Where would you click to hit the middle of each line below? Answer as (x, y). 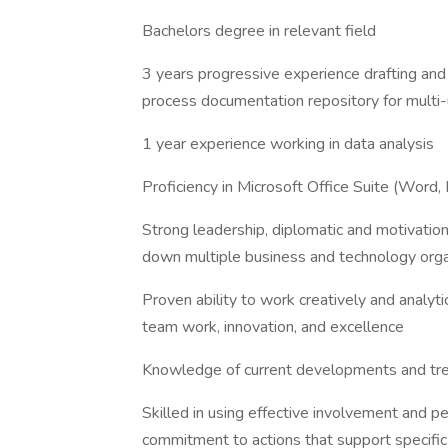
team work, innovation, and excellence (273, 327)
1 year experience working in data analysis (288, 144)
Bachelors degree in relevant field (259, 31)
